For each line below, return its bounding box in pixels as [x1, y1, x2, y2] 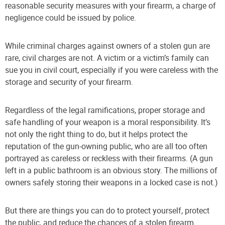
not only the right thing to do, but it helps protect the [5, 128, 187, 140]
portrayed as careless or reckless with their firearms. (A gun [5, 152, 213, 164]
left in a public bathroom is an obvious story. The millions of [5, 164, 217, 176]
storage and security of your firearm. [5, 76, 133, 87]
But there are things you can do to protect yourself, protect [5, 204, 209, 216]
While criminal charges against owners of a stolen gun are [5, 40, 210, 51]
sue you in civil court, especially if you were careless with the [5, 64, 218, 75]
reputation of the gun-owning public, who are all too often [5, 140, 207, 152]
